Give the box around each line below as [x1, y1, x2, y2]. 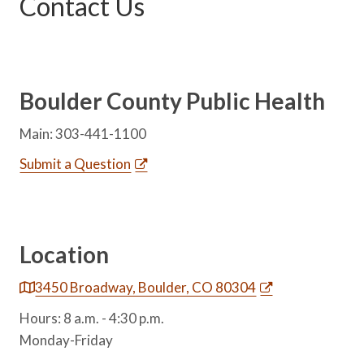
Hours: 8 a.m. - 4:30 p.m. [19, 309, 165, 327]
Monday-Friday [19, 331, 114, 349]
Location [19, 240, 110, 268]
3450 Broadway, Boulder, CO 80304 [35, 278, 257, 296]
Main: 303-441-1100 [19, 124, 147, 142]
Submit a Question [19, 154, 132, 172]
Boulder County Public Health [19, 86, 326, 115]
